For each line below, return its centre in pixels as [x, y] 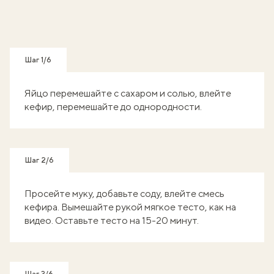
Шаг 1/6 [38, 60]
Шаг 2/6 [39, 160]
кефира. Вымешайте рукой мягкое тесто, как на [130, 207]
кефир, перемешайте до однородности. [113, 107]
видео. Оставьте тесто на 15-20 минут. [112, 220]
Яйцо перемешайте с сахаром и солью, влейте [128, 93]
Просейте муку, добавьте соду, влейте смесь [124, 194]
